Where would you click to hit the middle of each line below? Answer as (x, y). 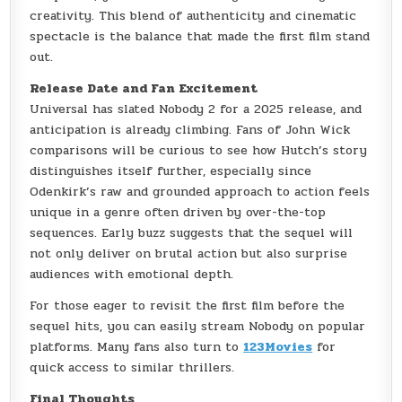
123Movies (278, 347)
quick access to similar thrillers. (132, 368)
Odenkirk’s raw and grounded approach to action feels (200, 192)
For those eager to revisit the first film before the (188, 306)
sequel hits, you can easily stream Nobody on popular (198, 327)
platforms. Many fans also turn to (137, 347)
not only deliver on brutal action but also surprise (189, 254)
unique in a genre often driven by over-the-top (178, 213)
